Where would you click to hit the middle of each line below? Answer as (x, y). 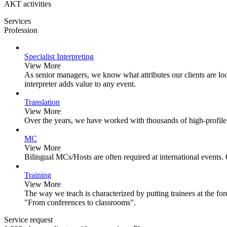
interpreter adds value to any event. (80, 84)
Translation (42, 102)
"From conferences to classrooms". (80, 203)
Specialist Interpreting (59, 57)
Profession (21, 30)
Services (17, 21)
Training (38, 175)
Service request (28, 220)
